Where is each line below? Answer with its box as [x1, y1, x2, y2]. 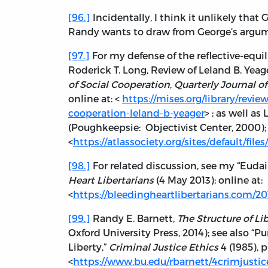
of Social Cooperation [68, 78, 170, 90]
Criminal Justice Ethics [109, 241, 218, 253]
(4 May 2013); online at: [156, 174, 265, 186]
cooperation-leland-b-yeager [68, 107, 205, 119]
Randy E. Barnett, [90, 212, 177, 224]
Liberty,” [68, 241, 109, 253]
